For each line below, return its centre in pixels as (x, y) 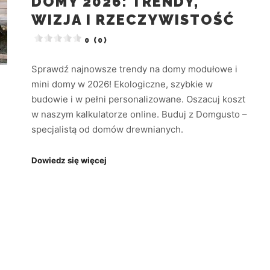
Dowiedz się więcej (69, 160)
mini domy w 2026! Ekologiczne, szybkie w (122, 84)
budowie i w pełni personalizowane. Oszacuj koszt (138, 99)
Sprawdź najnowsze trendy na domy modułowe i (134, 69)
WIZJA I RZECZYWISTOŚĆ (133, 20)
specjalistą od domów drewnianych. (107, 130)
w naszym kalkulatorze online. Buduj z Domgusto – (139, 115)
